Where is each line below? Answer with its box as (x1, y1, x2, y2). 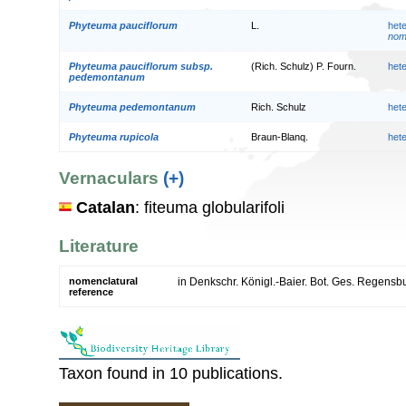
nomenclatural (69, 275, 138, 287)
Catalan (76, 198, 135, 217)
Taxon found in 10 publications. (59, 364, 283, 383)
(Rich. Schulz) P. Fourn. (251, 60, 356, 72)
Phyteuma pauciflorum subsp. (69, 60, 213, 72)
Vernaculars (59, 169, 163, 188)
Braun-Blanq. (251, 130, 308, 142)
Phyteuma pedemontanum (69, 101, 196, 112)
